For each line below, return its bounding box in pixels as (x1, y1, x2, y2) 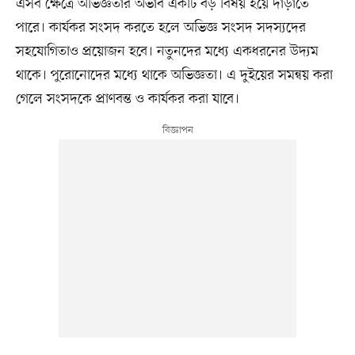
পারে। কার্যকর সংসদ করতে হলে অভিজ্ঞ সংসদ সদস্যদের (15, 18, 306, 38)
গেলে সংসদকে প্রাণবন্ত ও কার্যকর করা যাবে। (15, 90, 239, 109)
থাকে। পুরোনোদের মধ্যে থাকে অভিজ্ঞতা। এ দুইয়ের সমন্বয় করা (15, 66, 333, 86)
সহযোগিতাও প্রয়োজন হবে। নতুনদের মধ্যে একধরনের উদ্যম (15, 42, 319, 62)
